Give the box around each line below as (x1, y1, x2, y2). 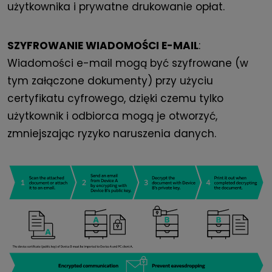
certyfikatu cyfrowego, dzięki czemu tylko (7, 91, 223, 106)
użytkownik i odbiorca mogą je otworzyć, (7, 109, 217, 124)
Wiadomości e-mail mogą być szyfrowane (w (7, 56, 248, 71)
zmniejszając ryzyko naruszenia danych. (7, 126, 216, 141)
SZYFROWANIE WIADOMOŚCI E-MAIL (7, 38, 199, 53)
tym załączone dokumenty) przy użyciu (7, 73, 213, 89)
